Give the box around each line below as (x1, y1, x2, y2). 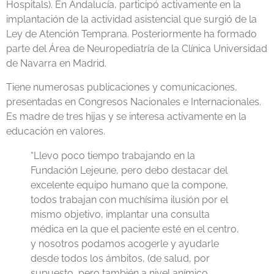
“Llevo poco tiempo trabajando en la (31, 149, 195, 161)
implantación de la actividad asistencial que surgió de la (6, 13, 257, 26)
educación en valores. (6, 125, 105, 137)
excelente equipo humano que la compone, (31, 179, 228, 191)
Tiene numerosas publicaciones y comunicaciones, (6, 81, 237, 93)
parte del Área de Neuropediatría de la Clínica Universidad (6, 43, 267, 55)
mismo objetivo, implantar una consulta (31, 208, 210, 220)
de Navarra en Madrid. (6, 57, 106, 70)
